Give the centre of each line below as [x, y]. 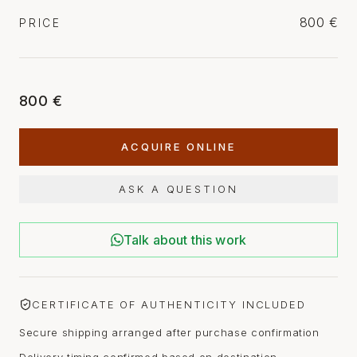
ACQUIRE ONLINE [178, 147]
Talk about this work [185, 240]
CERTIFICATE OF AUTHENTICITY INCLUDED [169, 304]
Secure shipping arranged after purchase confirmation [169, 333]
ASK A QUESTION [178, 189]
